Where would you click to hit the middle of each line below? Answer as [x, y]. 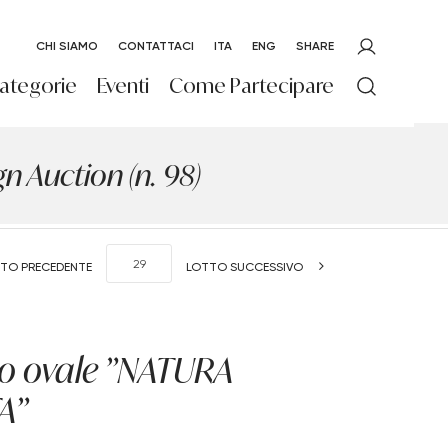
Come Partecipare [252, 85]
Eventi [123, 85]
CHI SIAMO [67, 45]
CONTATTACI [156, 45]
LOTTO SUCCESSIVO [244, 266]
